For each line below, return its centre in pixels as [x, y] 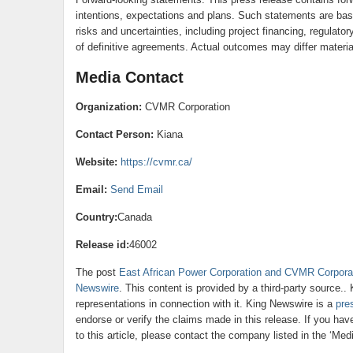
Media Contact [129, 77]
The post [97, 272]
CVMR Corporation [186, 107]
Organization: [108, 107]
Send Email [136, 190]
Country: [96, 217]
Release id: [102, 245]
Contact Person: [114, 134]
